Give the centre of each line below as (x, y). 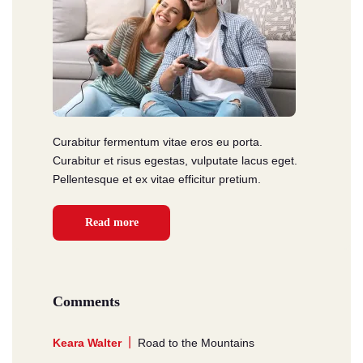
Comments (86, 301)
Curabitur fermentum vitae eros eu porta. (158, 141)
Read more (111, 222)
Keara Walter (87, 342)
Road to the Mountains (196, 342)
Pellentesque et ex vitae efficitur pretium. (157, 179)
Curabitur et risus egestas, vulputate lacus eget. (175, 160)
